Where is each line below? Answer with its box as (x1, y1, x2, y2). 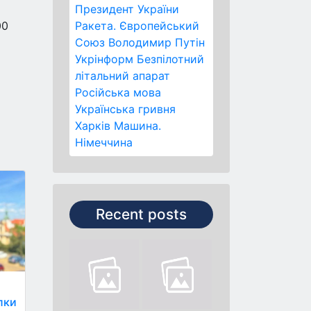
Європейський (119, 19, 199, 33)
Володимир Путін (108, 35, 205, 49)
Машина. (114, 119, 161, 133)
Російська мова (75, 85, 161, 99)
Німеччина (75, 135, 133, 149)
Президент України (75, 2, 179, 16)
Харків (75, 119, 110, 133)
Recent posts (96, 205, 187, 223)
